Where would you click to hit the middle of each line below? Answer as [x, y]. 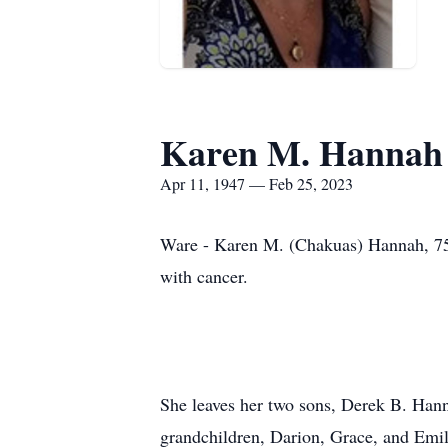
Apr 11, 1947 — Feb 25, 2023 [256, 183]
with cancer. [204, 276]
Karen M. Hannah [301, 152]
